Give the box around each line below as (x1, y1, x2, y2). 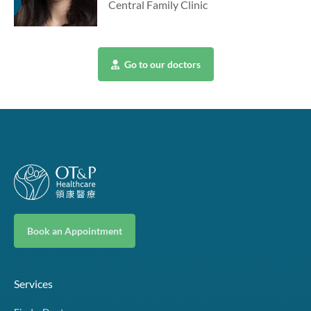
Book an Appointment (27, 224, 122, 237)
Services (14, 276, 53, 290)
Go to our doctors (121, 58, 201, 70)
